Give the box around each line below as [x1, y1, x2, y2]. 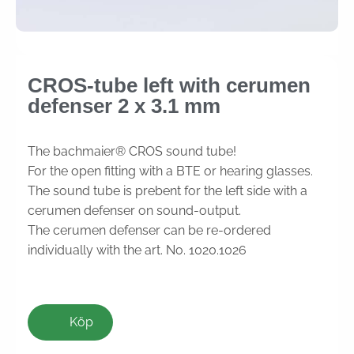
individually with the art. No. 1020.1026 [28, 242, 247, 258]
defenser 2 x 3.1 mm [28, 93, 220, 118]
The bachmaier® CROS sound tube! [28, 143, 236, 159]
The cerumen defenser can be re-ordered [28, 222, 271, 238]
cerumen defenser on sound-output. [28, 202, 241, 218]
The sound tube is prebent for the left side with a [28, 183, 307, 198]
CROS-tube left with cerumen [28, 73, 311, 97]
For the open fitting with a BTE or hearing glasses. [28, 163, 313, 179]
